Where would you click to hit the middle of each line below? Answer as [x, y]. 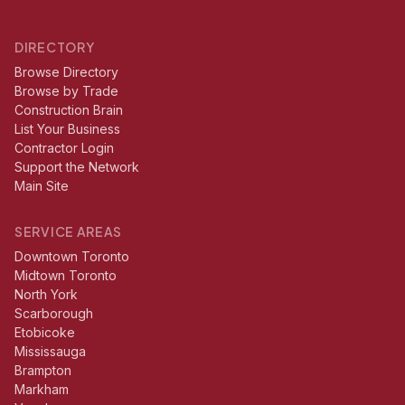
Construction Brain [69, 110]
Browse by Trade [66, 91]
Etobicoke [45, 332]
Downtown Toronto [72, 256]
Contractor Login [64, 148]
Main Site [42, 186]
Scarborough [54, 313]
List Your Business [67, 129]
